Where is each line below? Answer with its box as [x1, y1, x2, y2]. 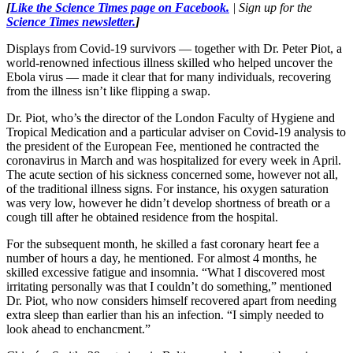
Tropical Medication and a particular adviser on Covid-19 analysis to [6, 124, 346, 139]
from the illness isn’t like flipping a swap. [6, 84, 210, 98]
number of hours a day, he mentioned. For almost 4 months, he [6, 251, 317, 265]
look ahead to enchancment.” [6, 321, 150, 336]
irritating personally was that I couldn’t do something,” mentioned [6, 279, 332, 293]
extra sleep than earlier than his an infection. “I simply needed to [6, 307, 324, 321]
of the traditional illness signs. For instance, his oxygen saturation [6, 181, 329, 195]
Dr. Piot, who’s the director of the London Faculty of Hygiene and [6, 110, 335, 124]
